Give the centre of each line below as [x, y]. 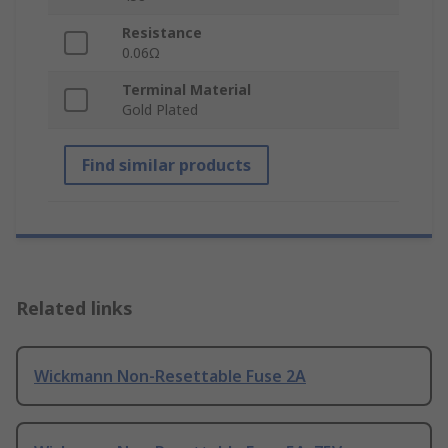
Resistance [162, 33]
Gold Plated [160, 110]
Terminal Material [186, 90]
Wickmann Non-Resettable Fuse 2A [170, 376]
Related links [74, 308]
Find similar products [166, 165]
